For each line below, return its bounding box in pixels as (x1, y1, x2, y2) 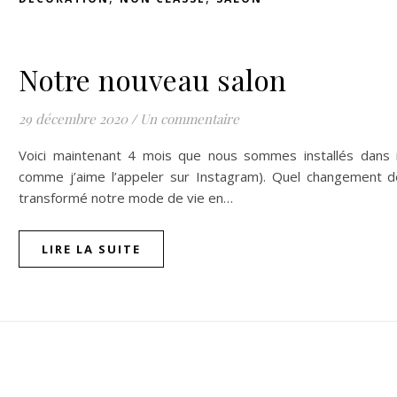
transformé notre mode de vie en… (19, 189, 233, 206)
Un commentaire (140, 110, 239, 128)
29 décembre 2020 (19, 110, 128, 128)
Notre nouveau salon (19, 60, 287, 98)
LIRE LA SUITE (42, 241, 141, 257)
